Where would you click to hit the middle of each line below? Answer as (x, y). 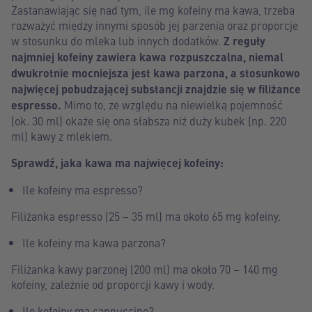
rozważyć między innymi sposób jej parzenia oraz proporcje (155, 25)
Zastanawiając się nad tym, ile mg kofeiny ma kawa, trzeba (153, 10)
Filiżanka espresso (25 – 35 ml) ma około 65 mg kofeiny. (146, 216)
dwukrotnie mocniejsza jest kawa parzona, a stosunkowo (156, 73)
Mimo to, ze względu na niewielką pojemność (172, 104)
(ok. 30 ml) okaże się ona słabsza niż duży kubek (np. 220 (149, 120)
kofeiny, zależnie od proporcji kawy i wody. (113, 284)
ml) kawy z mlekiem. (62, 136)
